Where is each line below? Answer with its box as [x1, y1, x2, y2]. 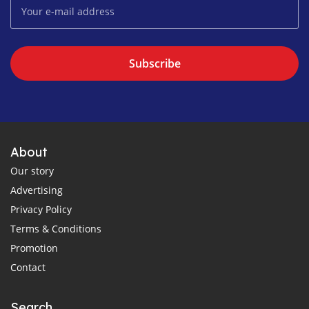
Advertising [10, 183, 63, 197]
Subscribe [128, 55, 181, 71]
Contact [10, 260, 46, 274]
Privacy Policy [10, 202, 72, 216]
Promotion [10, 241, 58, 255]
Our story [10, 163, 54, 177]
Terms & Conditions [10, 221, 101, 235]
